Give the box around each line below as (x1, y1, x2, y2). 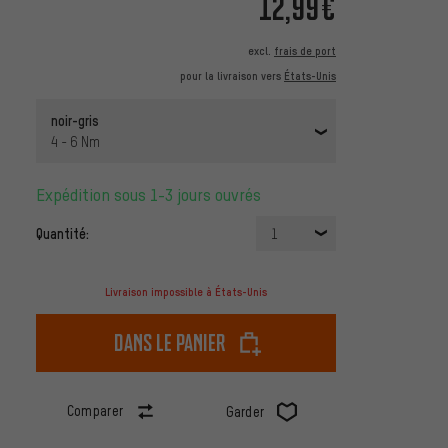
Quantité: (36, 224, 89, 243)
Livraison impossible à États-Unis (105, 285, 267, 300)
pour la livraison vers (180, 69, 284, 84)
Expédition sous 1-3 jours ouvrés (45, 184, 261, 206)
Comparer (66, 402, 124, 420)
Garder (225, 403, 265, 421)
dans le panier (114, 328, 226, 358)
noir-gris (51, 111, 99, 130)
